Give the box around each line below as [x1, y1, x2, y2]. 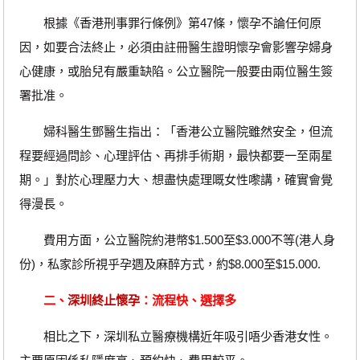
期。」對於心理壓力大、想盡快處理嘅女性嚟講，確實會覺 [18, 172, 333, 186]
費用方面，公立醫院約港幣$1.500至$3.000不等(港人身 [18, 233, 335, 247]
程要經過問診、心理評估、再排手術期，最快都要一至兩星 [18, 148, 333, 162]
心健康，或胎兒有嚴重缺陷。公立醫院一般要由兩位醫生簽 [18, 63, 333, 78]
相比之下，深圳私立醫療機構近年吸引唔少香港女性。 [18, 329, 333, 344]
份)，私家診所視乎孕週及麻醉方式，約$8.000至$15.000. [18, 257, 321, 272]
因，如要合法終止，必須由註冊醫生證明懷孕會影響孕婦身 [18, 39, 333, 54]
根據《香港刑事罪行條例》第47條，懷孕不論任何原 [18, 15, 321, 30]
